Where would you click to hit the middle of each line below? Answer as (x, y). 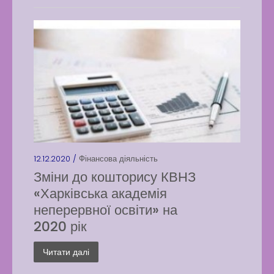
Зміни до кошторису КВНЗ (115, 177)
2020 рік (60, 227)
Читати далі (66, 252)
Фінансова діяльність (118, 159)
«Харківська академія (100, 194)
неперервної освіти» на (106, 210)
